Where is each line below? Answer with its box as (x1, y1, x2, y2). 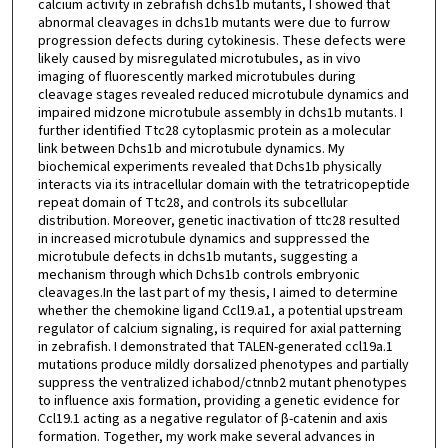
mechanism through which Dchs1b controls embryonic (37, 264, 360, 285)
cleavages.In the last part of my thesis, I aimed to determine (37, 282, 398, 303)
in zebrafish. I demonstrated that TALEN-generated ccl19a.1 (37, 336, 393, 357)
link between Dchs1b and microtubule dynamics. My (37, 138, 345, 159)
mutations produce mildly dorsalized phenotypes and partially (37, 354, 409, 375)
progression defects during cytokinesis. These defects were (37, 30, 406, 51)
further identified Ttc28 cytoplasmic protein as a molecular (37, 120, 391, 141)
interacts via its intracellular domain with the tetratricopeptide (37, 174, 410, 195)
